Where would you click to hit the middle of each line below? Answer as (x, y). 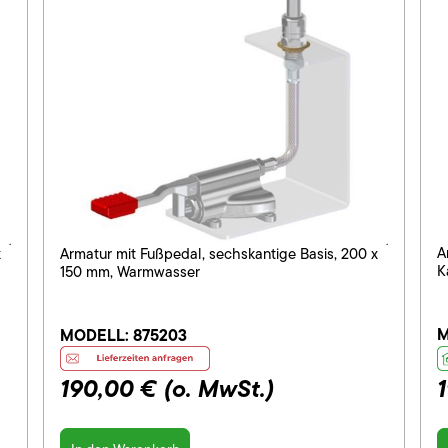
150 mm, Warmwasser (130, 272)
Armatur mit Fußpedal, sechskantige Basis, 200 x (219, 254)
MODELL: (96, 335)
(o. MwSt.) (219, 388)
